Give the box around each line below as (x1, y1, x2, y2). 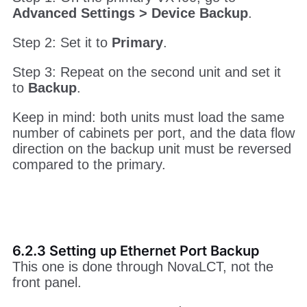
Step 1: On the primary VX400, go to (12, 45, 236, 61)
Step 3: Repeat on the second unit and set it (12, 120, 281, 136)
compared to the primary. (12, 212, 166, 228)
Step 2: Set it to (12, 90, 112, 106)
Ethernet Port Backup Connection (81, 8, 226, 19)
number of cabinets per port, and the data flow (12, 181, 295, 197)
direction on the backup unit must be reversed (12, 197, 291, 212)
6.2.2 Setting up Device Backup (12, 29, 217, 46)
